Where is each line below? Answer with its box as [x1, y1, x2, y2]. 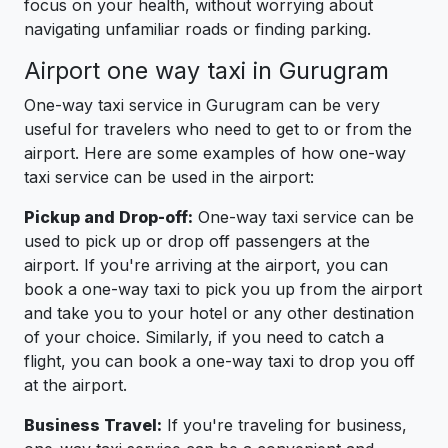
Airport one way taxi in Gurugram [24, 55, 389, 85]
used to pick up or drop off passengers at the [24, 230, 370, 251]
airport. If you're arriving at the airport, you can [24, 254, 388, 275]
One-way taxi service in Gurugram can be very [24, 94, 380, 115]
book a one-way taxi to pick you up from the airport [24, 278, 422, 299]
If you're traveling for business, [162, 414, 407, 435]
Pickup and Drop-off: [24, 206, 193, 227]
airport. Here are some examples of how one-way [24, 142, 406, 163]
